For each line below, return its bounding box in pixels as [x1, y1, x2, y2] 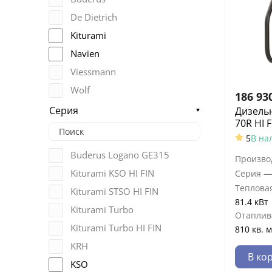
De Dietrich [70, 11, 117, 24]
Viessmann [70, 66, 116, 78]
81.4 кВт [235, 195, 268, 208]
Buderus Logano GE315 [70, 149, 169, 161]
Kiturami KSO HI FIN [70, 167, 154, 180]
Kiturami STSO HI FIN [70, 185, 158, 198]
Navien [70, 47, 100, 60]
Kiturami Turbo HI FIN [70, 222, 161, 234]
